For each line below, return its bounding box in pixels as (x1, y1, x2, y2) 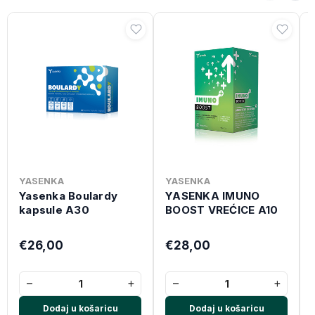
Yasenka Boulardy (19, 188, 117, 202)
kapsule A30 (19, 202, 89, 217)
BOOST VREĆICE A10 (165, 202, 278, 217)
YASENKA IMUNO (165, 188, 260, 202)
